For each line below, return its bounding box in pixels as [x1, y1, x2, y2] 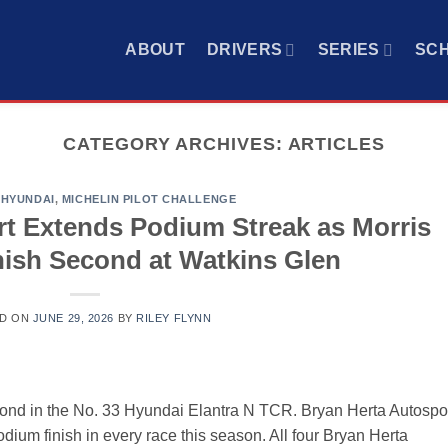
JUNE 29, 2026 [32, 311, 114, 324]
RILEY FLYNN [136, 311, 212, 324]
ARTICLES [287, 133, 385, 154]
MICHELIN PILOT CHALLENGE [61, 193, 237, 206]
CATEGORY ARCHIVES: [63, 133, 288, 154]
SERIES [317, 41, 380, 58]
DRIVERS [206, 41, 283, 58]
